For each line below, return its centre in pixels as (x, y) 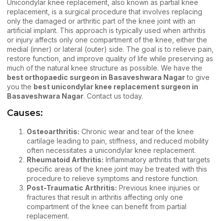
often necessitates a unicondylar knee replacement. (111, 150)
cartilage (41, 141)
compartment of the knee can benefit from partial (107, 207)
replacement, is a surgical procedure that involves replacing (105, 12)
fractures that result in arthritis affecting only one (105, 197)
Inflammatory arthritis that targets (157, 160)
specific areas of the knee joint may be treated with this (117, 169)
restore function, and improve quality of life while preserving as (110, 58)
